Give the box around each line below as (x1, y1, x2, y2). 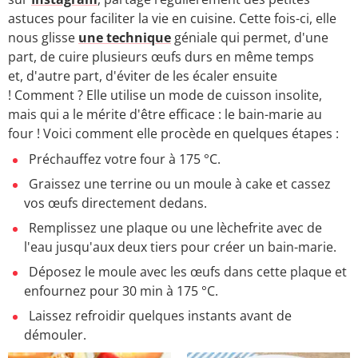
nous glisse (8, 29, 78, 47)
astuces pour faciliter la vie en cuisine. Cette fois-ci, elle (8, 10, 336, 28)
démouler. (24, 325, 86, 344)
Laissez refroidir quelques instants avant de (29, 306, 292, 324)
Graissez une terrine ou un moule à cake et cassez (29, 175, 331, 193)
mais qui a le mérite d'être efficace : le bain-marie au (8, 105, 322, 124)
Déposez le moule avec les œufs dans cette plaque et (29, 262, 347, 280)
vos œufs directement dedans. (24, 194, 207, 213)
